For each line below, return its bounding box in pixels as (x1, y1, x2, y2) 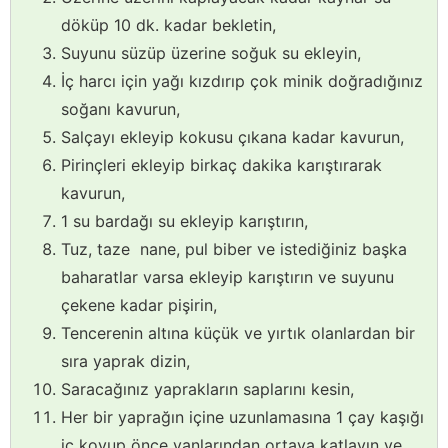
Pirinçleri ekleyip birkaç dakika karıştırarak (61, 154, 382, 175)
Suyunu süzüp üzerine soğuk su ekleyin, (61, 42, 361, 63)
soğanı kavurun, (61, 98, 180, 119)
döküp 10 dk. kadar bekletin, (61, 14, 276, 35)
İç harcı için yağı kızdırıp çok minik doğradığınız (61, 70, 423, 91)
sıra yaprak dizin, (61, 350, 190, 371)
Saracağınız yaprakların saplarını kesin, (61, 378, 354, 399)
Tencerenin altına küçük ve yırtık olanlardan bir (61, 322, 415, 343)
